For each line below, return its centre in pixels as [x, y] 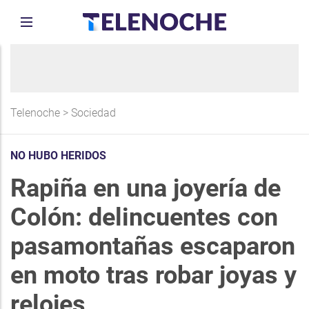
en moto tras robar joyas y [153, 275]
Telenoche [35, 113]
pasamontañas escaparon [153, 246]
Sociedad [93, 113]
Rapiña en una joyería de [146, 188]
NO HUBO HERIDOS [58, 156]
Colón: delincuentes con [144, 217]
